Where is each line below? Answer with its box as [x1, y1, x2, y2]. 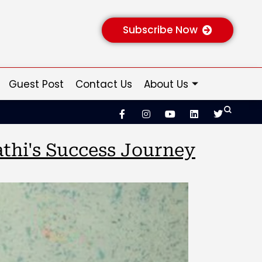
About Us [144, 77, 188, 91]
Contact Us [75, 77, 132, 91]
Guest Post [9, 77, 64, 91]
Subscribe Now [123, 23, 198, 37]
